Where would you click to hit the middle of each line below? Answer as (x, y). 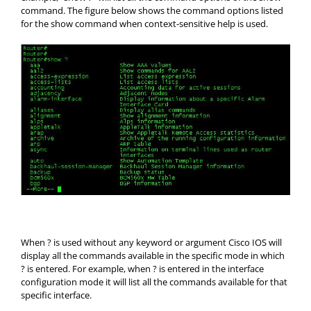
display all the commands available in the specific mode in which (153, 255)
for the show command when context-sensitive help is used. (144, 24)
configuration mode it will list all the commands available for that (154, 281)
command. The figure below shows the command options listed (152, 10)
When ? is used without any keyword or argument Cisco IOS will (151, 242)
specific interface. (56, 295)
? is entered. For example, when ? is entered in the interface (142, 268)
